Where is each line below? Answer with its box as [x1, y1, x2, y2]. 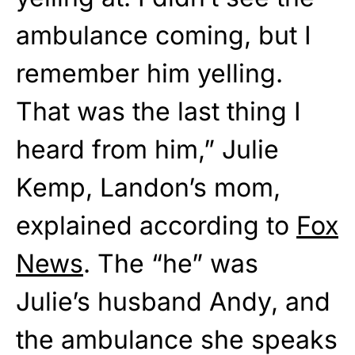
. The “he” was [83, 247, 258, 279]
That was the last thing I [16, 95, 301, 127]
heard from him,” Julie [16, 133, 279, 165]
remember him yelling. [16, 57, 283, 89]
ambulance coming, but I [16, 19, 311, 51]
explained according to [16, 209, 296, 241]
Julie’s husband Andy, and [16, 285, 330, 317]
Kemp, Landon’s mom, [16, 171, 281, 203]
